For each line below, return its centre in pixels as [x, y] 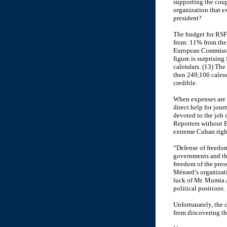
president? [187, 18]
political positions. [199, 188]
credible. [185, 83]
